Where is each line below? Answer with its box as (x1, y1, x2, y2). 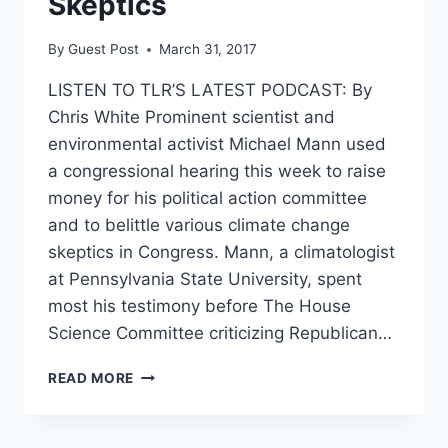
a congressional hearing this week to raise (48, 161, 386, 182)
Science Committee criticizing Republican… (48, 323, 392, 344)
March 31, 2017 (159, 41, 258, 58)
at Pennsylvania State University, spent (48, 269, 362, 290)
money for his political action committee (48, 188, 367, 209)
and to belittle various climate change (48, 215, 350, 236)
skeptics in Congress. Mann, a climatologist (48, 242, 395, 263)
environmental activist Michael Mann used (48, 134, 386, 155)
